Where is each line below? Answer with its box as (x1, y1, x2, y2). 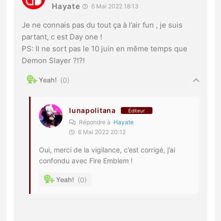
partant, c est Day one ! (22, 32, 103, 42)
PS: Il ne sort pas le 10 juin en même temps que (22, 44, 188, 54)
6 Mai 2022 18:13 (90, 2, 139, 10)
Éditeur (128, 107, 145, 113)
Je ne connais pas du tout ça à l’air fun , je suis (22, 20, 183, 30)
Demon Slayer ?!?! (22, 56, 85, 66)
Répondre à (77, 118, 114, 126)
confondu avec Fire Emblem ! (39, 156, 133, 165)
